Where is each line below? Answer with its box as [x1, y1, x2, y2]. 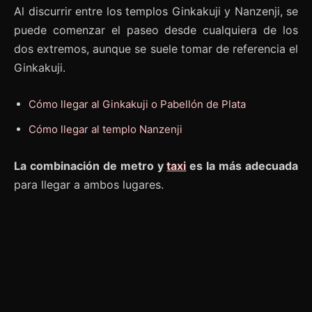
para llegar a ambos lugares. [14, 178, 164, 192]
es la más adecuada [186, 159, 299, 173]
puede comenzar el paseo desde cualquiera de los [14, 23, 298, 38]
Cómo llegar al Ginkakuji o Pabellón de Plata [29, 97, 246, 111]
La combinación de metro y [14, 159, 167, 173]
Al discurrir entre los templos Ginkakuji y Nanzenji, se [14, 4, 298, 19]
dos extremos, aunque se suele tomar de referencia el [14, 42, 298, 56]
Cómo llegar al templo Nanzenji [29, 123, 182, 136]
